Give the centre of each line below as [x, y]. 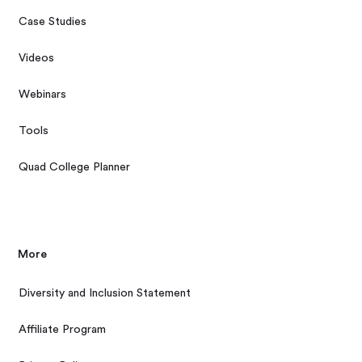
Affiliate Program [63, 330]
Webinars [43, 95]
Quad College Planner [75, 168]
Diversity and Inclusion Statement [105, 294]
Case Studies [53, 22]
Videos [37, 59]
